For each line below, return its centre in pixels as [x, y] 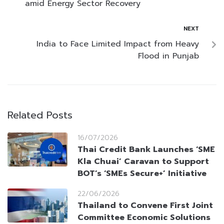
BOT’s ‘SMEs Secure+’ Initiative [142, 174]
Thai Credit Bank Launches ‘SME [146, 150]
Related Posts [40, 115]
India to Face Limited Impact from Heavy [118, 44]
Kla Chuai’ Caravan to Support [143, 162]
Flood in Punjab [168, 56]
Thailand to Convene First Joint [145, 206]
